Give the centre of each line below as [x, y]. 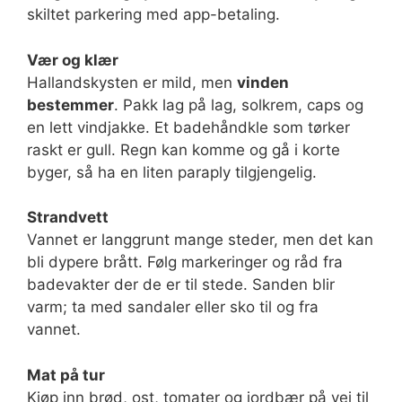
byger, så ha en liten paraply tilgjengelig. [172, 172]
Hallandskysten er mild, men [132, 82]
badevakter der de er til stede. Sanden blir [181, 284]
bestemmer [70, 105]
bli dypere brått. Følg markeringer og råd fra [185, 262]
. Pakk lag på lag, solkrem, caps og [239, 105]
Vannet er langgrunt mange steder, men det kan [200, 240]
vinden [263, 82]
